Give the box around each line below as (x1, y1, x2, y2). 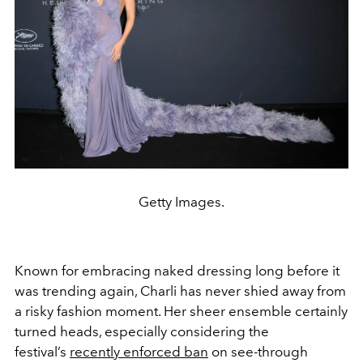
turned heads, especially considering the (15, 322, 269, 340)
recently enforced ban (70, 343, 208, 360)
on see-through (211, 343, 308, 360)
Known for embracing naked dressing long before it (15, 262, 340, 279)
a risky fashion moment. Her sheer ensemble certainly (15, 302, 348, 319)
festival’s (15, 343, 66, 360)
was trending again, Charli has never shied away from (15, 282, 346, 299)
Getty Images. (139, 193, 224, 210)
